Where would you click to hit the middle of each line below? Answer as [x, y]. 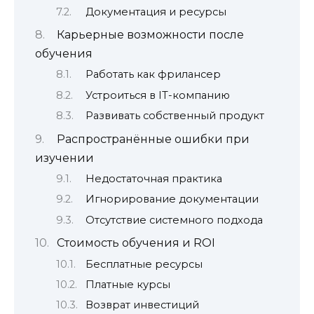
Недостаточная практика [153, 178]
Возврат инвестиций [142, 305]
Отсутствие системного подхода [174, 220]
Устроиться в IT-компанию [157, 95]
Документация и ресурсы [156, 12]
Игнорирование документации [172, 199]
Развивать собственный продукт [175, 116]
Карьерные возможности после [150, 34]
